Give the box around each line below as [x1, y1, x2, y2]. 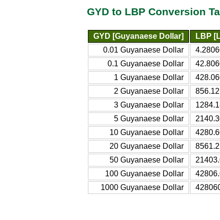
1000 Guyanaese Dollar [101, 183, 184, 192]
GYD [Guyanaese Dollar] [93, 31, 184, 40]
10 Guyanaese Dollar [110, 128, 184, 137]
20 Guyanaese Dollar [110, 141, 184, 150]
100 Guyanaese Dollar [105, 169, 184, 178]
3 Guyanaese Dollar [114, 100, 184, 109]
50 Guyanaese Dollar [110, 155, 184, 164]
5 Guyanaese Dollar [114, 114, 184, 123]
